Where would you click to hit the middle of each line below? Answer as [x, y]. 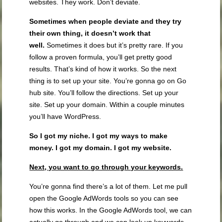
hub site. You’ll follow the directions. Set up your [104, 93]
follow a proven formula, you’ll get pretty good [101, 57]
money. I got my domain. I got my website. [101, 148]
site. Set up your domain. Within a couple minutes [107, 105]
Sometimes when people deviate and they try [106, 22]
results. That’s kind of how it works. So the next [103, 69]
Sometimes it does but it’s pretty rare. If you [114, 45]
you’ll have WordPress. [65, 117]
